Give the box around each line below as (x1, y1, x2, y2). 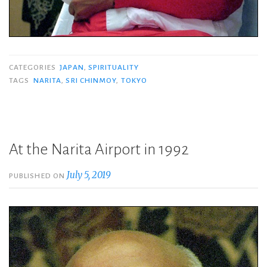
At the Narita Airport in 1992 (9, 141, 189, 159)
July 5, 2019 (67, 169, 111, 181)
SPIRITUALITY (88, 63, 139, 72)
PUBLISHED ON (9, 172, 67, 181)
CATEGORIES (9, 63, 58, 72)
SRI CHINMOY (66, 76, 117, 85)
